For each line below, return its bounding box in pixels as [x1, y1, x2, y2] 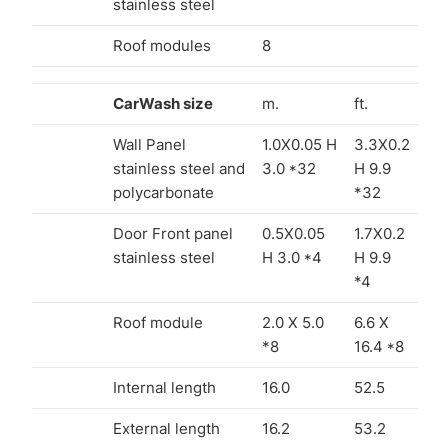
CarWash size [113, 93, 213, 113]
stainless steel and [113, 158, 245, 178]
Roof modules [113, 35, 211, 55]
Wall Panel [113, 134, 186, 154]
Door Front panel [113, 223, 233, 243]
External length [113, 418, 220, 438]
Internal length [113, 377, 216, 397]
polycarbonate [113, 182, 214, 202]
